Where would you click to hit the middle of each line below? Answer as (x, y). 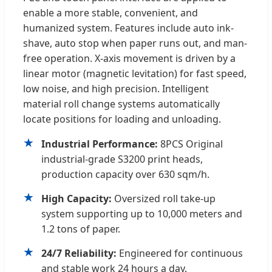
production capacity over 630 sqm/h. (125, 174)
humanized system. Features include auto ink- (128, 28)
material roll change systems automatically (121, 104)
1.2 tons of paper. (81, 229)
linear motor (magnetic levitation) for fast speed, (135, 73)
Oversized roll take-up (164, 198)
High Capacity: (76, 198)
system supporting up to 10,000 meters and (142, 213)
